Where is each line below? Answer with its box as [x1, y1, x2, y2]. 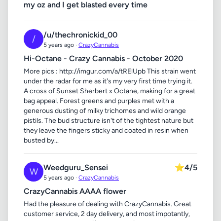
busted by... [24, 136, 59, 145]
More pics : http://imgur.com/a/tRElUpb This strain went [24, 67, 196, 75]
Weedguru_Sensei [43, 163, 108, 172]
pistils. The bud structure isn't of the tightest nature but [24, 116, 193, 125]
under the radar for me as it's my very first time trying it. [24, 77, 192, 85]
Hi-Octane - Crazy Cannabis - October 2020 [24, 54, 183, 63]
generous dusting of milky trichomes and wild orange [24, 107, 186, 115]
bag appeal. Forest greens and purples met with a [24, 97, 174, 105]
